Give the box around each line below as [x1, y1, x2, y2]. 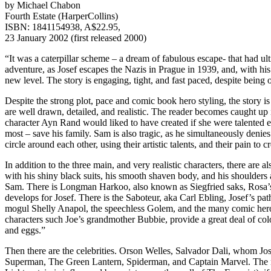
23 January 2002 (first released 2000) [5, 32, 146, 43]
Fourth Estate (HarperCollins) [5, 10, 118, 21]
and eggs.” [5, 224, 45, 235]
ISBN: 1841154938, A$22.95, [5, 21, 120, 32]
